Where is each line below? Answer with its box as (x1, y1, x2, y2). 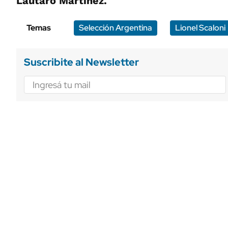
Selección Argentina (79, 22, 152, 33)
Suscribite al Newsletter (24, 55, 139, 69)
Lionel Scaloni (175, 22, 225, 33)
